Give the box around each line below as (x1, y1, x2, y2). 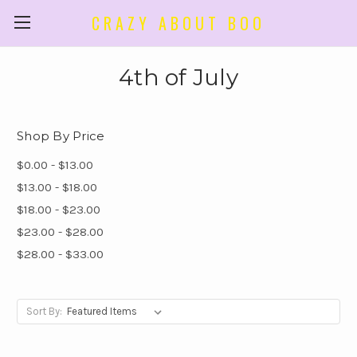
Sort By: (25, 304, 62, 317)
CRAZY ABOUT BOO (92, 10, 265, 35)
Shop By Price (17, 128, 105, 143)
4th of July (119, 64, 238, 91)
